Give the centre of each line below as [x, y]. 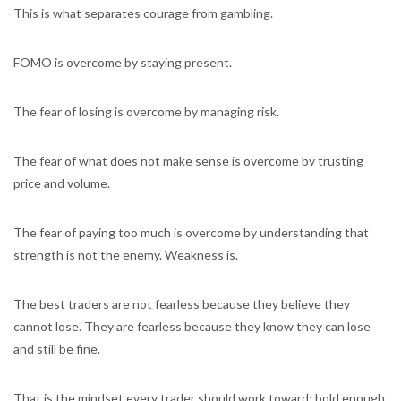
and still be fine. [57, 349]
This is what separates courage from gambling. [143, 13]
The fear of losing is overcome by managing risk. [146, 111]
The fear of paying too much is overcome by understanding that [191, 232]
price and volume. [62, 183]
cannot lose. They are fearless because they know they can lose [192, 326]
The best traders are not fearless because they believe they [182, 304]
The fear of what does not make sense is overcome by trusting [188, 161]
